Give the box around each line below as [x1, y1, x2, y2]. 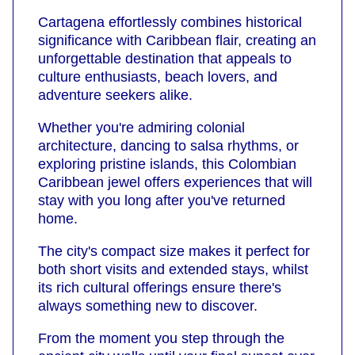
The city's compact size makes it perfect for [38, 243, 310, 260]
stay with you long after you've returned [38, 193, 285, 209]
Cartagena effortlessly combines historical [38, 14, 302, 31]
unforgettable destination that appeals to [38, 51, 292, 67]
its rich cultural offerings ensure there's [38, 280, 281, 296]
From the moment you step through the [38, 330, 284, 347]
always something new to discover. [38, 298, 258, 315]
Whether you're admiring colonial [38, 120, 245, 136]
